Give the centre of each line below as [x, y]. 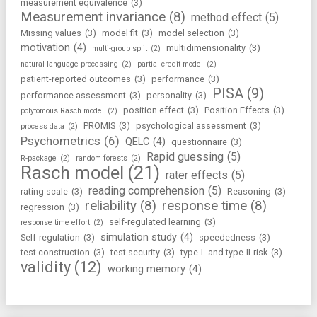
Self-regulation [50, 238]
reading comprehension [146, 191]
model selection [191, 33]
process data [42, 127]
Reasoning [249, 192]
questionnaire [199, 142]
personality [169, 96]
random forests [101, 158]
